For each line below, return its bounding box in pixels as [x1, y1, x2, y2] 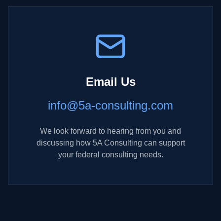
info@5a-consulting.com [48, 99, 173, 112]
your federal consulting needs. [58, 150, 163, 159]
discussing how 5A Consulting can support [36, 139, 185, 147]
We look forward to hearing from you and [40, 127, 181, 135]
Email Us [85, 75, 136, 88]
